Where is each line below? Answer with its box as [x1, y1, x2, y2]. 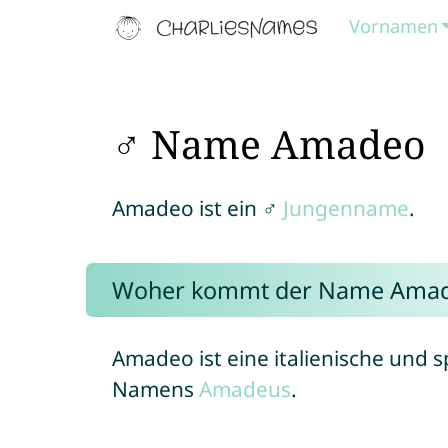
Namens [111, 375, 199, 403]
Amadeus [198, 375, 291, 403]
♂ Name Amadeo [111, 117, 426, 170]
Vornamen [349, 14, 439, 38]
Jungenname [282, 194, 409, 222]
